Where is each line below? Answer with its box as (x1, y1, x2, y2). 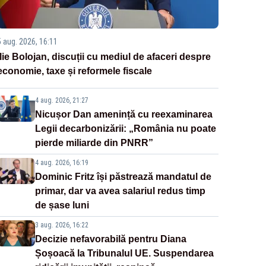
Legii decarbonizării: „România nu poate (34, 123, 216, 134)
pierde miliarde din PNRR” (34, 138, 153, 148)
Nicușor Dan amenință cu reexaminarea (34, 109, 213, 120)
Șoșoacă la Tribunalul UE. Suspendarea (34, 248, 214, 259)
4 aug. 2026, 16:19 (34, 159, 88, 167)
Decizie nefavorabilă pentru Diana (34, 234, 186, 245)
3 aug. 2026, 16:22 (34, 221, 88, 230)
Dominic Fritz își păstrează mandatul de (34, 172, 211, 182)
